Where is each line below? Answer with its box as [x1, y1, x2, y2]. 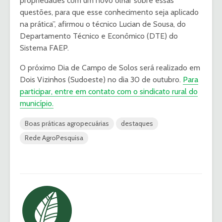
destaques [121, 118, 153, 128]
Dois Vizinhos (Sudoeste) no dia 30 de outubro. [20, 74, 183, 84]
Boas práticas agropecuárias [25, 118, 109, 128]
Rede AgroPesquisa [25, 133, 83, 142]
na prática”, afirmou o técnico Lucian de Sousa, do [20, 19, 186, 29]
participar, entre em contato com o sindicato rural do [20, 86, 198, 96]
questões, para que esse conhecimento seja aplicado [20, 7, 199, 17]
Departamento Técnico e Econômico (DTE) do [20, 31, 178, 41]
